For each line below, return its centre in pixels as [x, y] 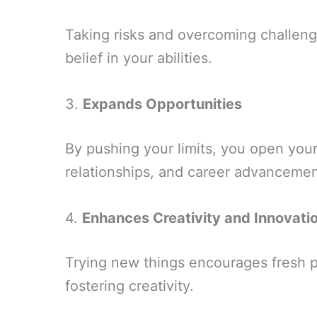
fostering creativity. [129, 286]
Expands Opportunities [162, 104]
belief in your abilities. [139, 58]
